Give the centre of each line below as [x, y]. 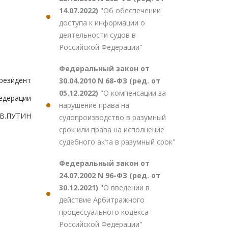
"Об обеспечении [131, 10]
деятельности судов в [97, 35]
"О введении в [125, 188]
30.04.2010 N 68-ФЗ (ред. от [110, 81]
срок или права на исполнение [112, 130]
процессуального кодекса [104, 212]
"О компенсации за [133, 93]
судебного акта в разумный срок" [117, 142]
